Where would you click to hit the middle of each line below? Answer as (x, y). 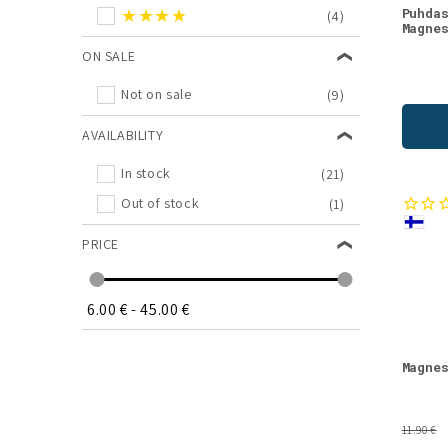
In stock (146, 173)
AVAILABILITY (123, 134)
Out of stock (160, 203)
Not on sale (156, 94)
